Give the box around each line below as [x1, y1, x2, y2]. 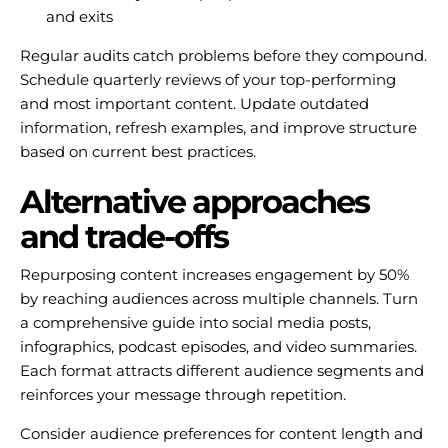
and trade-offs [20, 216, 228, 256]
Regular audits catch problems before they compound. [20, 46, 427, 66]
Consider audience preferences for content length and [20, 424, 423, 444]
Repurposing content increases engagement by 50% [20, 265, 409, 285]
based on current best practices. [20, 142, 256, 162]
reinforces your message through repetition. [20, 385, 346, 405]
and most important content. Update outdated [20, 94, 369, 114]
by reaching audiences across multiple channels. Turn [20, 289, 418, 309]
